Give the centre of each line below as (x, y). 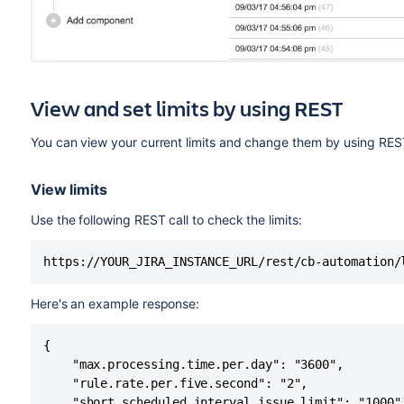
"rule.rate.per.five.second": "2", (175, 383)
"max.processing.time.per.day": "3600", (193, 364)
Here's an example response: (115, 303)
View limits (69, 189)
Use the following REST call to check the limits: (166, 219)
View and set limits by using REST (186, 108)
